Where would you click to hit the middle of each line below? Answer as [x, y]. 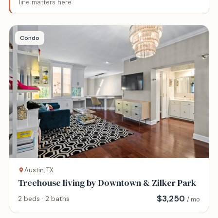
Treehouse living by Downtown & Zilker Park [129, 183]
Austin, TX [39, 170]
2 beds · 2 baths [44, 199]
